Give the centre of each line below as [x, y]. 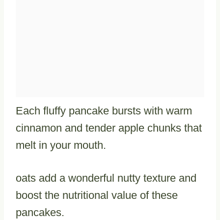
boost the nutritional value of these [97, 195]
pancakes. [40, 212]
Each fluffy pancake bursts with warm [104, 110]
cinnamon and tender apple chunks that [109, 128]
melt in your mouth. [61, 145]
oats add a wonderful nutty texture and [106, 178]
